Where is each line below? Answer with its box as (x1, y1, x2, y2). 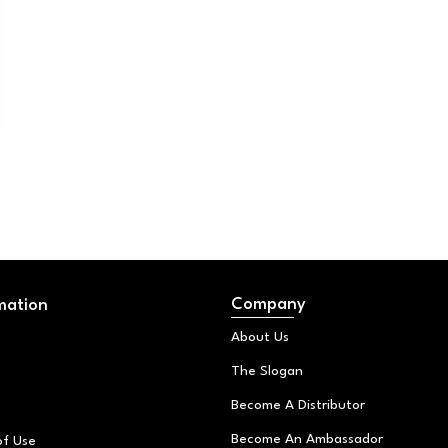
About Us (230, 330, 289, 345)
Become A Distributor (230, 398, 365, 413)
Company (230, 296, 306, 314)
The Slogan (230, 364, 303, 379)
